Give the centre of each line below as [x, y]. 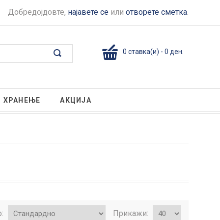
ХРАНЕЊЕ [22, 100]
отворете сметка [156, 12]
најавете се [88, 12]
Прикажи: [132, 213]
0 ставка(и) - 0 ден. [153, 51]
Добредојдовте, [38, 12]
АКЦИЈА [76, 100]
